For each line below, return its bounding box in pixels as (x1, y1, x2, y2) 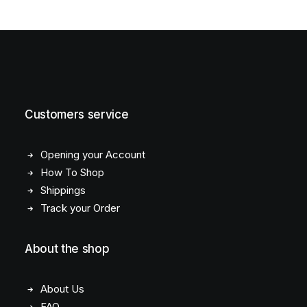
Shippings (40, 184, 86, 197)
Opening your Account (40, 148, 145, 161)
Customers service (25, 108, 129, 121)
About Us (40, 282, 84, 295)
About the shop (25, 242, 110, 256)
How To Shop (40, 166, 104, 179)
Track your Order (40, 201, 120, 214)
